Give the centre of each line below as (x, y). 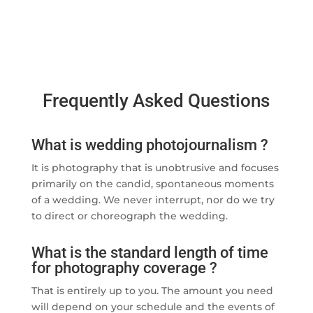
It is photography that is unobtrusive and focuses (155, 168)
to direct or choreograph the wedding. (129, 216)
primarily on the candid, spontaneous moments (152, 184)
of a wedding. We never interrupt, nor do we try (153, 200)
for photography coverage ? (124, 268)
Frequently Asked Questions (156, 101)
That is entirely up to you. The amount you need (152, 291)
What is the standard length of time (150, 253)
